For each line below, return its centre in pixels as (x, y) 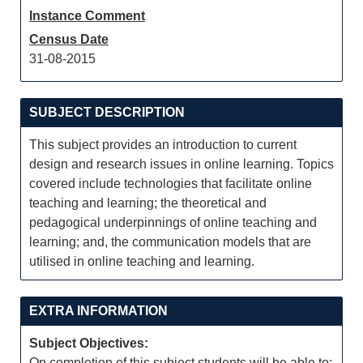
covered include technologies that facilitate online (171, 184)
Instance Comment (87, 16)
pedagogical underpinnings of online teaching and (173, 222)
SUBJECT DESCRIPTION (107, 112)
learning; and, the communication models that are (170, 242)
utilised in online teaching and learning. (142, 261)
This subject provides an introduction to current (163, 145)
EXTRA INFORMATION (98, 311)
